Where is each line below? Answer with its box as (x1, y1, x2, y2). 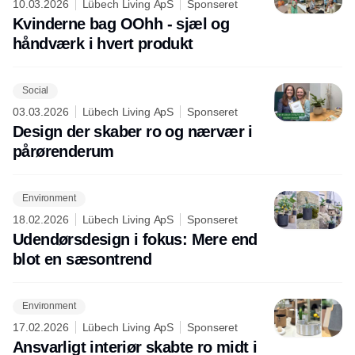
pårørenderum (13, 142, 114, 160)
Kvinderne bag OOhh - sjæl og (13, 14, 230, 32)
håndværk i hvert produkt (13, 34, 193, 52)
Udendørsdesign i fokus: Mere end (13, 230, 258, 248)
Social (22, 85, 49, 97)
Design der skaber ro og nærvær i (13, 122, 253, 140)
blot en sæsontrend (13, 250, 152, 268)
